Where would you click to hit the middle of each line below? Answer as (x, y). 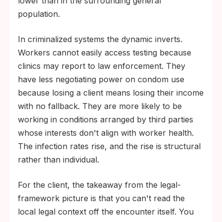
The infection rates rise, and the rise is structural (109, 146)
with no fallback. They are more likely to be (100, 106)
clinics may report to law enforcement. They (102, 66)
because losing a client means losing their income (111, 93)
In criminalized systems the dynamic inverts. (100, 39)
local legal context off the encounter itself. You (106, 212)
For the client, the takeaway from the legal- (99, 185)
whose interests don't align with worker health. (106, 133)
